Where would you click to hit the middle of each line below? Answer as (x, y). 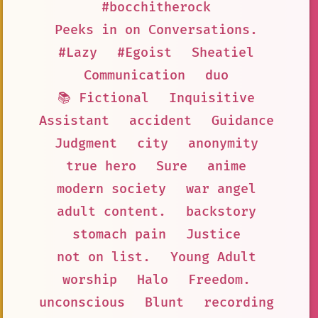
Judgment (86, 143)
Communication (135, 75)
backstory (221, 212)
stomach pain (119, 234)
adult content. (111, 212)
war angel (221, 189)
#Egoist (144, 53)
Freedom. (219, 280)
